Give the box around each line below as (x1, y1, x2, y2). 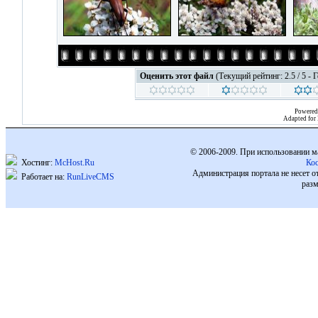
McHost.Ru (55, 158, 94, 168)
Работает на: (21, 172, 67, 182)
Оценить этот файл (140, 71, 216, 81)
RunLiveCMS (67, 172, 114, 182)
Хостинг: (21, 158, 55, 168)
